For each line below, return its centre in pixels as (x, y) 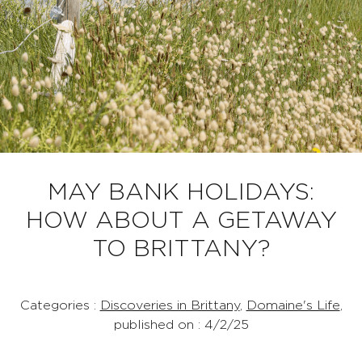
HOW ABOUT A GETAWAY (181, 221)
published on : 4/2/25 (181, 325)
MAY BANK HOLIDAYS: (181, 193)
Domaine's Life (293, 305)
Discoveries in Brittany (170, 305)
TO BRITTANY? (181, 249)
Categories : (60, 305)
